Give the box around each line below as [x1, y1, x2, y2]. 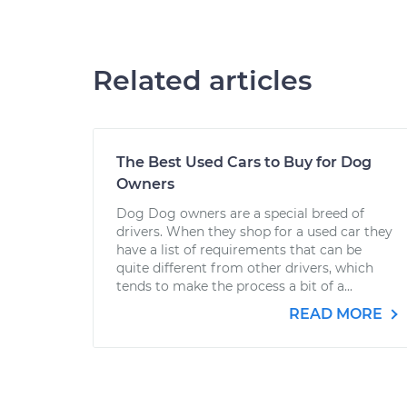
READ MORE [289, 305, 386, 323]
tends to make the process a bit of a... [116, 278, 352, 294]
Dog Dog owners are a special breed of [116, 205, 364, 222]
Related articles [93, 64, 312, 97]
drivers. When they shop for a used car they [116, 223, 392, 240]
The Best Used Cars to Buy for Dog [116, 154, 372, 171]
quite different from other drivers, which [116, 260, 373, 276]
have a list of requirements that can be [116, 242, 362, 258]
